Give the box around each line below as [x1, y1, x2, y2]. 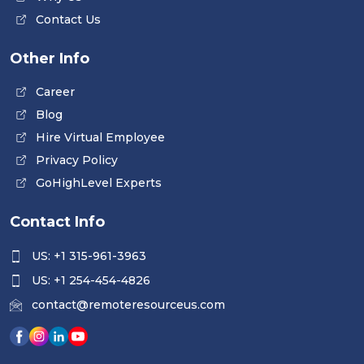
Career [36, 84, 75, 99]
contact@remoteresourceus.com [32, 297, 225, 312]
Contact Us [36, 11, 101, 27]
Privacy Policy [36, 152, 118, 167]
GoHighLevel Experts [36, 175, 162, 190]
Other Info [10, 49, 89, 67]
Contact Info [10, 212, 105, 231]
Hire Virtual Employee [36, 129, 165, 145]
